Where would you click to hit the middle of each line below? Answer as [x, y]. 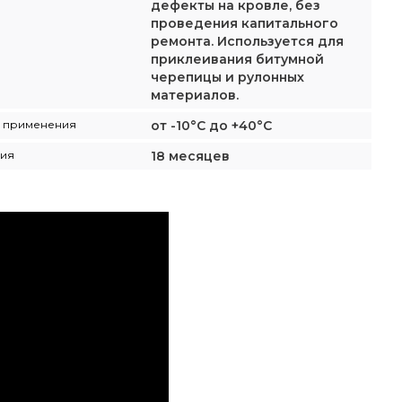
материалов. [195, 95]
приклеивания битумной [237, 59]
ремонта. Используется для [247, 41]
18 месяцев [190, 156]
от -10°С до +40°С [211, 126]
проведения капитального [245, 23]
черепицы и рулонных [227, 77]
